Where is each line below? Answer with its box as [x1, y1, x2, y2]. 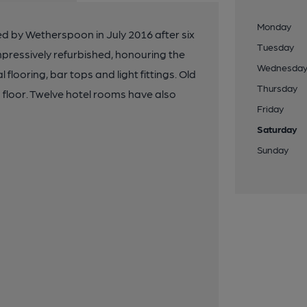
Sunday [257, 144, 289, 155]
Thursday [257, 82, 298, 93]
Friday [257, 103, 284, 114]
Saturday [257, 123, 298, 134]
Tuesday [257, 41, 295, 52]
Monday [257, 21, 292, 32]
